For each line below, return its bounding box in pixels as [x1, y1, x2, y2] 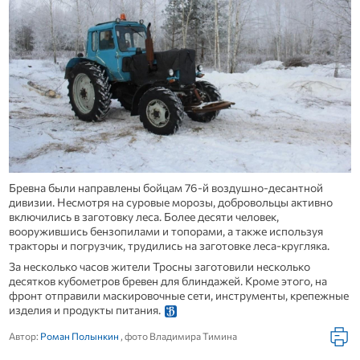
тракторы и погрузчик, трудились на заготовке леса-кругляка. [8, 238, 329, 252]
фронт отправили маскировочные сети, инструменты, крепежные [8, 288, 349, 303]
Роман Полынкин [39, 330, 119, 343]
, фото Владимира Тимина [118, 330, 237, 343]
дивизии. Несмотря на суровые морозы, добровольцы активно [8, 194, 333, 209]
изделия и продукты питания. [8, 303, 163, 317]
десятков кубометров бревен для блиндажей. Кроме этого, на [8, 274, 327, 288]
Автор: [8, 330, 40, 343]
